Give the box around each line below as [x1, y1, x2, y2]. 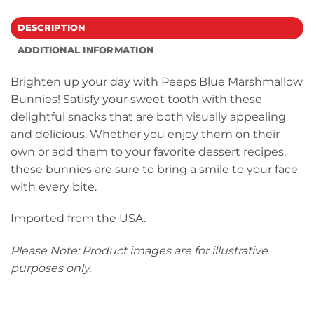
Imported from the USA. [11, 212, 146, 226]
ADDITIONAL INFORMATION [17, 44, 154, 55]
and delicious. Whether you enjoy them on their [11, 127, 280, 141]
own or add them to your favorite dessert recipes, [11, 144, 286, 158]
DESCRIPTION [17, 22, 86, 33]
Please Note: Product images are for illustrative [11, 244, 268, 258]
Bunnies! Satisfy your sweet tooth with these [11, 92, 262, 106]
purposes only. [11, 261, 91, 275]
